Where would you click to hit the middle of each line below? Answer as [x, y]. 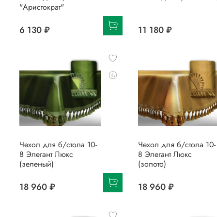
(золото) [152, 164]
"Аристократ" [42, 7]
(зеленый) [37, 164]
